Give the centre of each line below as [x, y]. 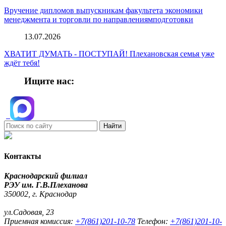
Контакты [23, 156]
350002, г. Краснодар [40, 194]
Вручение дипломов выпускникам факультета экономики [103, 10]
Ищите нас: [49, 81]
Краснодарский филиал [46, 176]
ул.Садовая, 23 [29, 212]
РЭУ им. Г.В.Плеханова [46, 185]
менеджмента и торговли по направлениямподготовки [99, 19]
